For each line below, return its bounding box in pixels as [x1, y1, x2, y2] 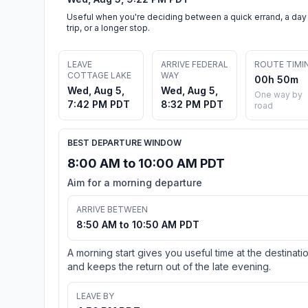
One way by [254, 89, 302, 100]
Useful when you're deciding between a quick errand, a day [67, 11, 307, 22]
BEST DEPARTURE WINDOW [67, 137, 181, 148]
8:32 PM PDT [161, 98, 223, 110]
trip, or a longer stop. [67, 22, 150, 33]
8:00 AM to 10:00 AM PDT [67, 155, 225, 170]
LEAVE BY [76, 290, 114, 301]
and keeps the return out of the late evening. [67, 260, 271, 272]
